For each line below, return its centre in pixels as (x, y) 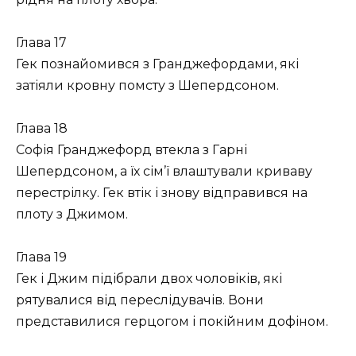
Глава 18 (42, 129)
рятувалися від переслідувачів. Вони (140, 300)
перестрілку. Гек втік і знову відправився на (162, 193)
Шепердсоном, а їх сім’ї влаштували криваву (164, 172)
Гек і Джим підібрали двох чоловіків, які (149, 279)
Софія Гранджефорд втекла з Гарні (132, 150)
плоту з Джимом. (72, 215)
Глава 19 (41, 257)
